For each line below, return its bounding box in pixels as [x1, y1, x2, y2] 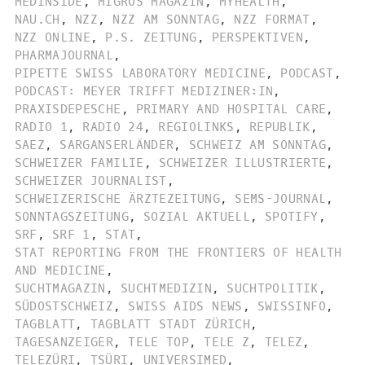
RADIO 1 [14, 118, 68, 135]
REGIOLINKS [158, 118, 235, 135]
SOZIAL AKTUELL [143, 208, 250, 225]
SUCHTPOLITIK [226, 279, 319, 297]
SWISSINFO [257, 297, 326, 314]
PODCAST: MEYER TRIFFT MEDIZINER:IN [14, 82, 274, 99]
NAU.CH [14, 11, 60, 28]
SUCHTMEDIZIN [121, 279, 213, 297]
